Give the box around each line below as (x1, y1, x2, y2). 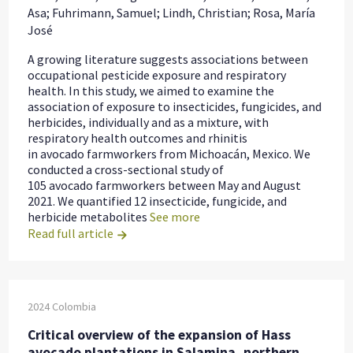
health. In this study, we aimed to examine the (28, 83, 275, 99)
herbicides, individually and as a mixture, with (28, 114, 269, 131)
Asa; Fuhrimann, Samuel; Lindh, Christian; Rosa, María (28, 5, 316, 21)
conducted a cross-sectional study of (28, 162, 225, 178)
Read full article (28, 225, 117, 242)
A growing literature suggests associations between (28, 51, 309, 68)
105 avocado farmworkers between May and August (28, 177, 302, 194)
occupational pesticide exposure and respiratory (28, 67, 287, 84)
